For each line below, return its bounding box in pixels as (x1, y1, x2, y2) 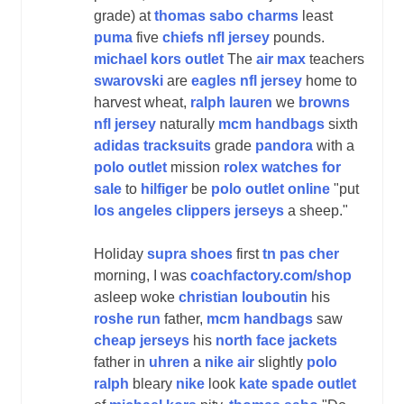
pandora (255, 137, 313, 153)
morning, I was (94, 267, 190, 283)
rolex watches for (224, 159, 341, 175)
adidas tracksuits (94, 137, 211, 153)
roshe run (94, 310, 161, 326)
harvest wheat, (94, 94, 190, 110)
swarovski (94, 72, 163, 88)
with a (313, 137, 354, 153)
